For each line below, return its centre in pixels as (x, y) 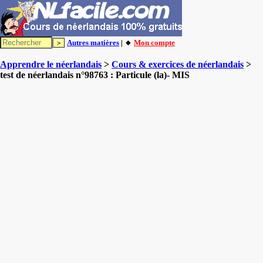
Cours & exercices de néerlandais (178, 64)
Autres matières (93, 43)
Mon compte (154, 43)
